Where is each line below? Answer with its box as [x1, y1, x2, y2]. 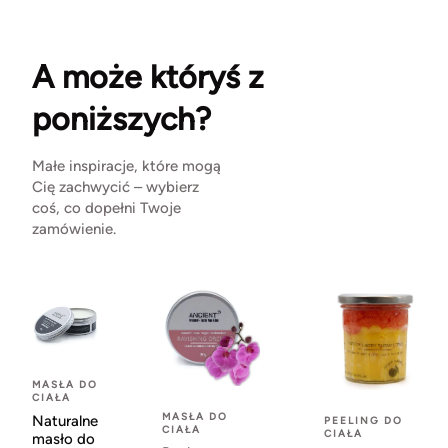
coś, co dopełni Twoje [32, 199, 181, 218]
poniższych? [32, 100, 211, 139]
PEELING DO [324, 414, 403, 428]
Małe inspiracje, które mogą [32, 157, 221, 176]
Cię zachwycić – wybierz [32, 178, 199, 197]
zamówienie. [32, 220, 116, 239]
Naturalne [32, 412, 98, 431]
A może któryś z [32, 58, 264, 97]
